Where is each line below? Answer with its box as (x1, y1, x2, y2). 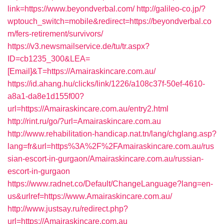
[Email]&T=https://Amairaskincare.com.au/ (7, 67, 155, 75)
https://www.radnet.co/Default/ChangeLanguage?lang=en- (7, 179, 213, 188)
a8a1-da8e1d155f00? (7, 92, 84, 100)
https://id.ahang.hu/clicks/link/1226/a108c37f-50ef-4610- (7, 79, 205, 88)
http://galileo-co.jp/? (136, 4, 205, 13)
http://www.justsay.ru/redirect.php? (7, 204, 128, 213)
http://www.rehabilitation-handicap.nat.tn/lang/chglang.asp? (7, 129, 216, 138)
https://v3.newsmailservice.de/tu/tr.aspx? (7, 42, 149, 50)
